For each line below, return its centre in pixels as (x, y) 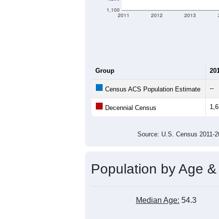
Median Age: (158, 200)
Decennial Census (130, 108)
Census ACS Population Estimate (152, 89)
